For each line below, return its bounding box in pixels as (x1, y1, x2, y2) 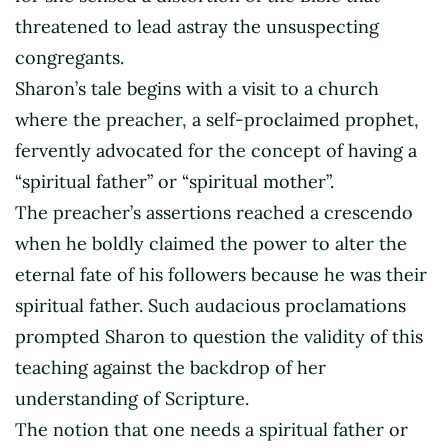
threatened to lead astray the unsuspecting (15, 14, 379, 38)
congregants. (15, 45, 124, 69)
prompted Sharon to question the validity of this (15, 324, 423, 348)
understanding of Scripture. (15, 386, 249, 410)
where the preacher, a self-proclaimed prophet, (15, 107, 419, 131)
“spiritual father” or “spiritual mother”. (15, 169, 334, 193)
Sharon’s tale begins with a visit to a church (15, 76, 379, 100)
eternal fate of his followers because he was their (15, 262, 427, 286)
